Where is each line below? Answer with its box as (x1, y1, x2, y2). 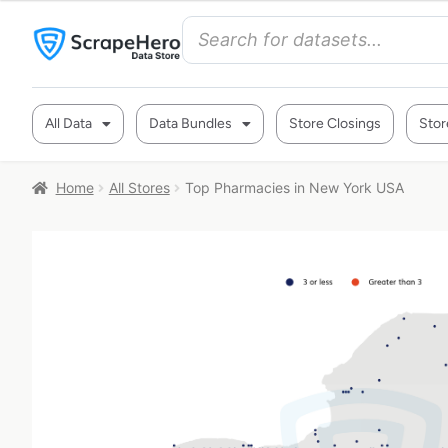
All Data (45, 115, 92, 132)
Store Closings (289, 115, 381, 132)
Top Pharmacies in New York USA (184, 179, 404, 196)
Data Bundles (149, 115, 232, 132)
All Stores (108, 179, 170, 196)
